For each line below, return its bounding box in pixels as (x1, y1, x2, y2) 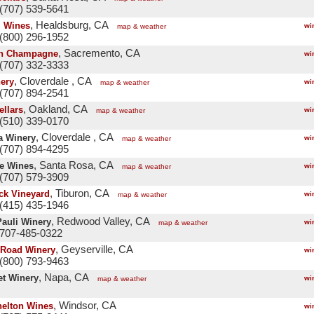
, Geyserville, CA (55, 244, 133, 255)
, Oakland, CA (23, 104, 88, 115)
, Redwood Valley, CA (51, 216, 150, 227)
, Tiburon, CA (50, 188, 109, 199)
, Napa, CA (39, 272, 89, 283)
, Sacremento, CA (58, 48, 140, 59)
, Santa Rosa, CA (34, 160, 114, 171)
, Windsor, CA (53, 300, 116, 311)
